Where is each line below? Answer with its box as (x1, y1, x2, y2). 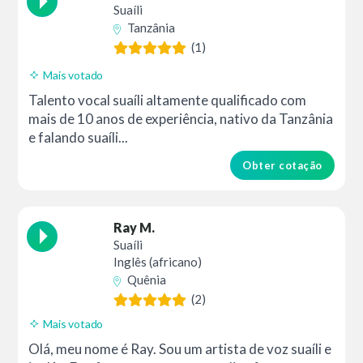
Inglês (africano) (113, 254, 203, 270)
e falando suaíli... (28, 128, 129, 146)
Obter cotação (242, 158, 322, 172)
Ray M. (113, 220, 156, 236)
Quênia (127, 272, 167, 288)
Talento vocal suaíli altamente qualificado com (28, 91, 307, 109)
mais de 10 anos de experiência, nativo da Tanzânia (28, 109, 334, 127)
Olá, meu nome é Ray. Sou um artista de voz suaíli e (28, 340, 332, 358)
